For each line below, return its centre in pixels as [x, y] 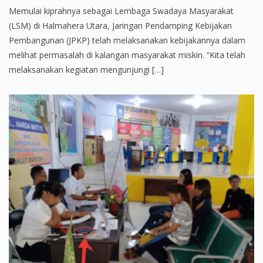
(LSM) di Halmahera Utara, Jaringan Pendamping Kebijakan [120, 26]
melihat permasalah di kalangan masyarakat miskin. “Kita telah [127, 55]
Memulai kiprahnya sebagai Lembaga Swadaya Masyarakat [121, 11]
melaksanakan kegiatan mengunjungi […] [86, 70]
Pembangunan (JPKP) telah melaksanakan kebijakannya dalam [127, 41]
